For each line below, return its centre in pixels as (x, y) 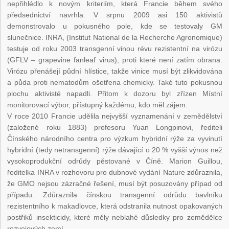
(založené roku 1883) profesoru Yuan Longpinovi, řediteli (115, 128)
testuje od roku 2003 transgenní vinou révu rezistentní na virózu (115, 49)
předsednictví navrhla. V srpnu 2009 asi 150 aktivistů (115, 15)
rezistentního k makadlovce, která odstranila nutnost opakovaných (115, 206)
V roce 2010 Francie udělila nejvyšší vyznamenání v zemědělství (115, 116)
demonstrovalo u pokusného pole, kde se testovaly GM (115, 26)
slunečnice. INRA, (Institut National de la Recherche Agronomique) (115, 38)
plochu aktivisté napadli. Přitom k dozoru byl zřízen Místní (115, 94)
